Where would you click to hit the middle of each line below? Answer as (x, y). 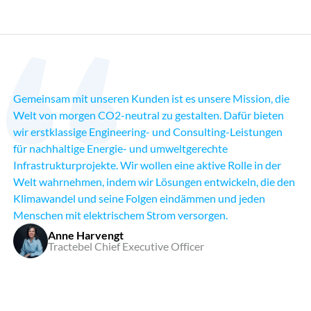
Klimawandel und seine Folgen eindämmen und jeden (139, 198)
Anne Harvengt (85, 235)
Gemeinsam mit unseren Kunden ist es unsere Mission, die (151, 98)
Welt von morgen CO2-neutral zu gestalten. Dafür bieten (148, 115)
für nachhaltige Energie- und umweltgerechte (120, 148)
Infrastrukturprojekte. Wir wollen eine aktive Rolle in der (147, 165)
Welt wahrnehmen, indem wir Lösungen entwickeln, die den (154, 181)
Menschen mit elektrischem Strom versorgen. (120, 215)
